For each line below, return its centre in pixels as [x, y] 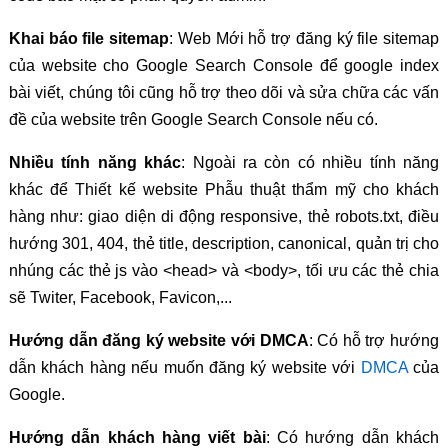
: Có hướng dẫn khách [352, 437]
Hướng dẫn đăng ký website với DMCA [158, 340]
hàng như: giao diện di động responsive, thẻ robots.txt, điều [224, 216]
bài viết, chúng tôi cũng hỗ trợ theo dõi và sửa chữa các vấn [224, 92]
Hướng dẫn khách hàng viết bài [137, 437]
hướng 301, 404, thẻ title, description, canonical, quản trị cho [224, 243]
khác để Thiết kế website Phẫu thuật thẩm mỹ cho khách [224, 189]
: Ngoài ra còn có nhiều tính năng [310, 162]
